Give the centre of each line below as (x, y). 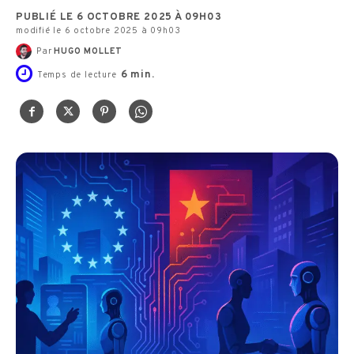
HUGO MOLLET (88, 51)
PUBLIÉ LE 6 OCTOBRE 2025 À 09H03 (119, 17)
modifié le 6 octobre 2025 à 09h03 (98, 30)
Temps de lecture (77, 75)
